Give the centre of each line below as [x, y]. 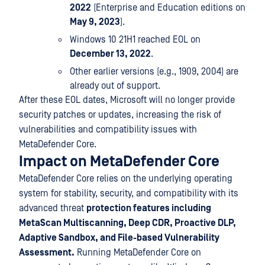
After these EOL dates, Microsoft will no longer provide [127, 100]
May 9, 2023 [95, 22]
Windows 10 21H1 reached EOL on [135, 40]
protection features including [149, 208]
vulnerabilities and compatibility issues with [108, 130]
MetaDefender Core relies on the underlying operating [126, 179]
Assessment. [47, 253]
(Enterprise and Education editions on [168, 8]
